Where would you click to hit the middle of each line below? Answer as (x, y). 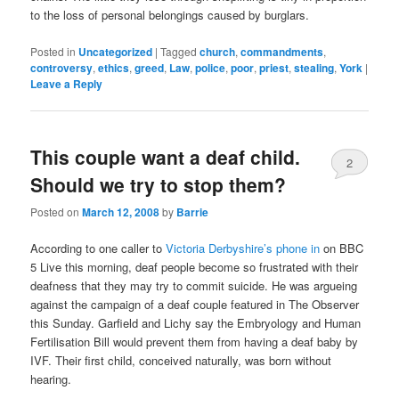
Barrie (193, 212)
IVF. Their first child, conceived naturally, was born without (181, 361)
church (218, 51)
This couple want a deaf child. (166, 156)
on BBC (342, 248)
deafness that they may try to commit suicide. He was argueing (194, 286)
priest (274, 67)
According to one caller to (98, 248)
